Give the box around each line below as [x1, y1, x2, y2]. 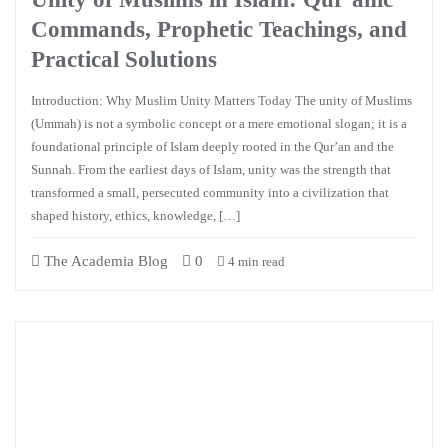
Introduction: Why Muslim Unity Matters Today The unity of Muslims [31, 93, 412, 108]
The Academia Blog [40, 253, 168, 269]
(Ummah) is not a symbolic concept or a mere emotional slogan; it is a [31, 116, 407, 131]
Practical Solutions [31, 46, 217, 72]
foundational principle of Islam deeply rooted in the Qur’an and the [31, 139, 394, 154]
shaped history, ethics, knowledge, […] [31, 208, 240, 223]
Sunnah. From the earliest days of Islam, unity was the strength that [31, 162, 391, 177]
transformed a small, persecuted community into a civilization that [31, 185, 389, 200]
